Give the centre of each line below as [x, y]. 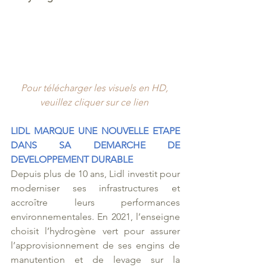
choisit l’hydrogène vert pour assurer [95, 231]
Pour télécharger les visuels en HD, [95, 88]
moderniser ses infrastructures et [95, 188]
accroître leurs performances [95, 202]
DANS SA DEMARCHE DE [95, 145]
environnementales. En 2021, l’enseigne [95, 216]
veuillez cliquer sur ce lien [94, 102]
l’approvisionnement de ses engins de [95, 245]
